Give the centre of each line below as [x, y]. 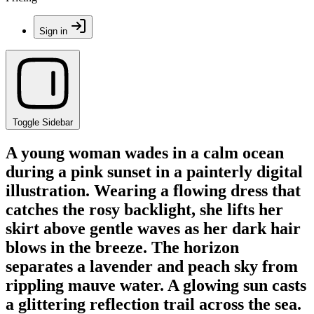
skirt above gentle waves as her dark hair [153, 228]
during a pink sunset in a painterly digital [154, 171]
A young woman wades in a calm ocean [145, 152]
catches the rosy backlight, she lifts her [144, 209]
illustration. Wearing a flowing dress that [153, 190]
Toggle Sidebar [43, 122]
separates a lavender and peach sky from [152, 266]
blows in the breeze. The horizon [122, 247]
